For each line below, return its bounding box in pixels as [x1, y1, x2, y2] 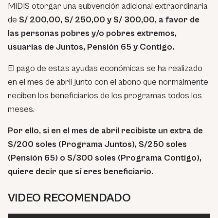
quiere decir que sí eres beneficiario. [8, 166, 153, 177]
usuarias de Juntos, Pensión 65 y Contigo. [8, 41, 174, 52]
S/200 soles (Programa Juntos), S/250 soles [8, 139, 187, 149]
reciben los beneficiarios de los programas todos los [8, 90, 202, 101]
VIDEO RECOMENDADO [8, 191, 131, 205]
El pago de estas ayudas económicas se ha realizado [8, 63, 202, 73]
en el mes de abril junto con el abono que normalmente [8, 76, 208, 87]
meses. [8, 104, 35, 114]
